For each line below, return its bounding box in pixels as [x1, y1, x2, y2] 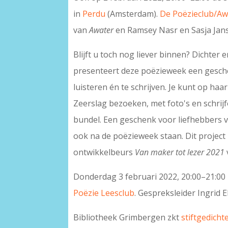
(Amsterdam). [105, 8, 160, 20]
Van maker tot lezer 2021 [135, 147, 225, 158]
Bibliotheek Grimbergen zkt [73, 212, 182, 223]
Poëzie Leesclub [73, 187, 135, 199]
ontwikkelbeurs [73, 147, 135, 158]
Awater [89, 24, 116, 36]
